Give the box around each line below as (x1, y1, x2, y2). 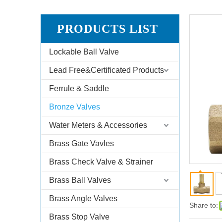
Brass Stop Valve (49, 213, 110, 221)
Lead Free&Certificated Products (49, 66, 164, 74)
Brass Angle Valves (49, 194, 117, 203)
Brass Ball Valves (49, 176, 111, 184)
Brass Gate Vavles (49, 139, 114, 148)
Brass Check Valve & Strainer (49, 158, 153, 166)
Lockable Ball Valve (49, 48, 119, 56)
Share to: (189, 201, 218, 209)
